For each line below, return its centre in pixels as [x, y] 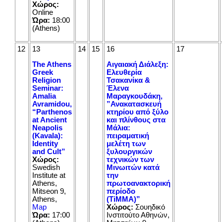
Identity [45, 143]
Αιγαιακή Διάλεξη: [138, 64]
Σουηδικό [149, 207]
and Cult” [49, 151]
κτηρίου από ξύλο [138, 112]
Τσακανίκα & [128, 80]
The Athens [52, 64]
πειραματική [128, 136]
